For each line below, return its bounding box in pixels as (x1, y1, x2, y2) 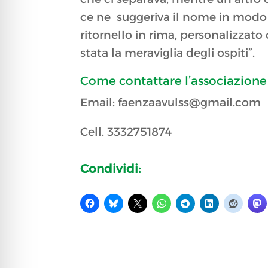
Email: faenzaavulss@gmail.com (80, 96, 261, 110)
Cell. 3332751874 (80, 125, 172, 139)
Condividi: (80, 161, 141, 176)
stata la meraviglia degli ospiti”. (80, 46, 255, 60)
